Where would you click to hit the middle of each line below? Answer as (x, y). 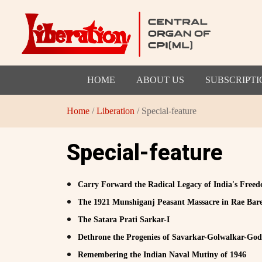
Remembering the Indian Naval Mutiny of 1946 (162, 254)
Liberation (116, 111)
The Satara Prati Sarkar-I (124, 219)
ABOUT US (160, 80)
